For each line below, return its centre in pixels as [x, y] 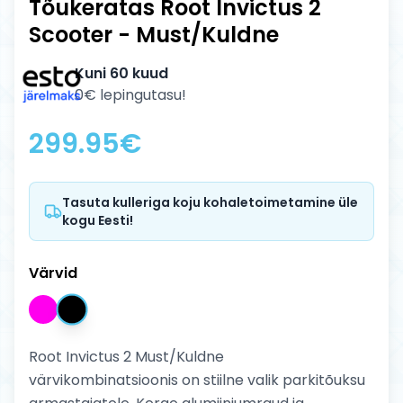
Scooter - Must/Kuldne [154, 35]
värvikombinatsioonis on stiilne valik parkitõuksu [197, 381]
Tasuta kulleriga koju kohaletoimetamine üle [210, 203]
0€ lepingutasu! [131, 95]
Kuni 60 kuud [122, 74]
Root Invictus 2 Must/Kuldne [126, 357]
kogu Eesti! [98, 221]
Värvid [53, 273]
